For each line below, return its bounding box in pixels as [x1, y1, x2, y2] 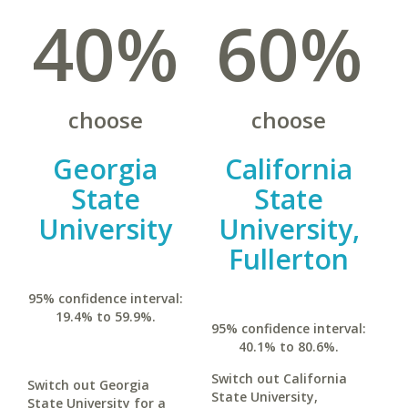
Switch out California [210, 370, 347, 387]
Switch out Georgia [27, 376, 149, 393]
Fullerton [229, 240, 350, 278]
